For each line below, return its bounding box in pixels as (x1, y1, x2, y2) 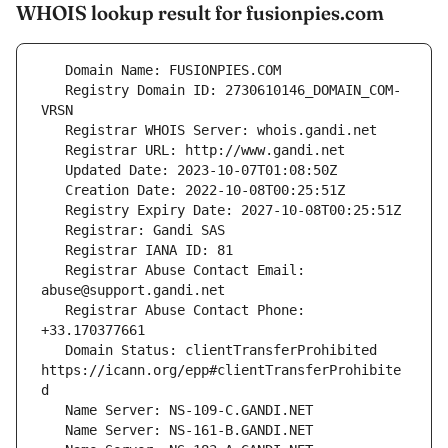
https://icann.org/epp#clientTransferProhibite (41, 362, 401, 379)
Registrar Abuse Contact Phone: (41, 302, 65, 319)
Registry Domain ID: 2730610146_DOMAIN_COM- (41, 82, 65, 99)
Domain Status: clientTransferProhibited (41, 342, 65, 359)
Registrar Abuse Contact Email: (41, 262, 65, 279)
